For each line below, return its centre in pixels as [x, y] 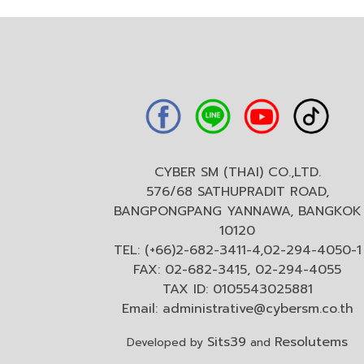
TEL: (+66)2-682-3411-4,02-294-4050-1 [237, 250]
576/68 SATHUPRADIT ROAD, [237, 192]
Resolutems [311, 342]
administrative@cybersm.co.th [258, 309]
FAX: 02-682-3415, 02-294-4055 [237, 270]
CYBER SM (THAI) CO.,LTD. [237, 172]
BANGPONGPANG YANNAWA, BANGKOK [237, 211]
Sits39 [227, 342]
